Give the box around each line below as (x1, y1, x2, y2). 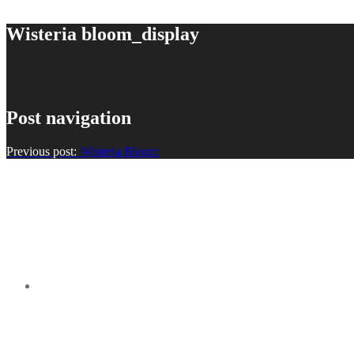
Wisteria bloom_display (6, 23, 199, 44)
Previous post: (6, 145, 80, 159)
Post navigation (6, 107, 131, 129)
